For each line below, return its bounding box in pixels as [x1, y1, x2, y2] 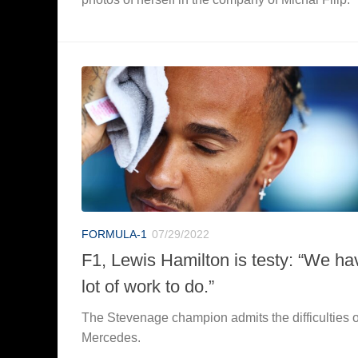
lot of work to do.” [82, 276, 214, 296]
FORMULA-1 [82, 227, 147, 241]
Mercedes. [82, 330, 141, 344]
